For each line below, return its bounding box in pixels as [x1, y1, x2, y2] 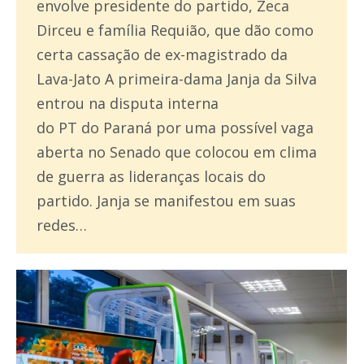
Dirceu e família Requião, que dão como [37, 20, 314, 41]
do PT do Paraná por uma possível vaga [37, 118, 314, 138]
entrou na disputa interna [37, 93, 219, 114]
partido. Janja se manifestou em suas [37, 191, 296, 211]
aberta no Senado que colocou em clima [37, 142, 317, 162]
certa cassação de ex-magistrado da [37, 45, 288, 65]
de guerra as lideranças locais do [37, 167, 266, 187]
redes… [37, 215, 87, 236]
